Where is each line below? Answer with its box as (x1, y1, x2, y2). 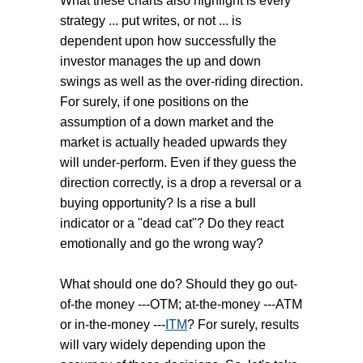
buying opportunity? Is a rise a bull (60, 196, 256, 211)
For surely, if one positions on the (60, 95, 249, 109)
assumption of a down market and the (60, 115, 274, 130)
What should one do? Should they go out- (60, 277, 297, 292)
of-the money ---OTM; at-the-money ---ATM (60, 297, 302, 312)
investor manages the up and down (60, 54, 261, 69)
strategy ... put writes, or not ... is (60, 14, 241, 28)
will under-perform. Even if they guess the (60, 156, 297, 170)
